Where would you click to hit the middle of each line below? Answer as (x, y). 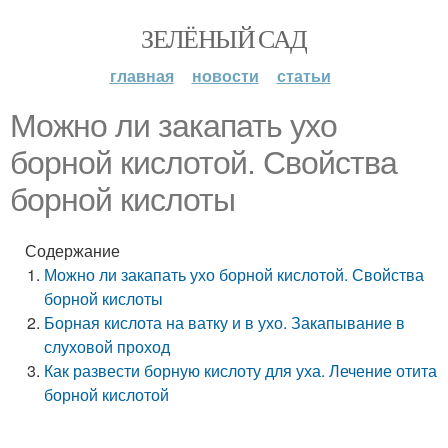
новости (225, 75)
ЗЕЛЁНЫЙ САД (224, 38)
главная (141, 75)
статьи (303, 75)
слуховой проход (107, 346)
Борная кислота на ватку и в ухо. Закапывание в (225, 322)
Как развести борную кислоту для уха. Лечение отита (241, 370)
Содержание (72, 250)
